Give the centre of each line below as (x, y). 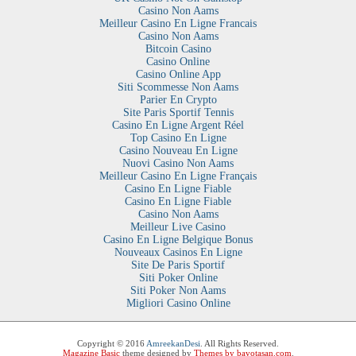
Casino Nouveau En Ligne (178, 151)
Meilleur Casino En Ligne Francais (178, 24)
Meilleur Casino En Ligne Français (178, 176)
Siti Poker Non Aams (178, 291)
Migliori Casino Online (178, 304)
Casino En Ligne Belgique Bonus (178, 240)
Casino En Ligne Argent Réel (178, 126)
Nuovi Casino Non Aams (178, 164)
